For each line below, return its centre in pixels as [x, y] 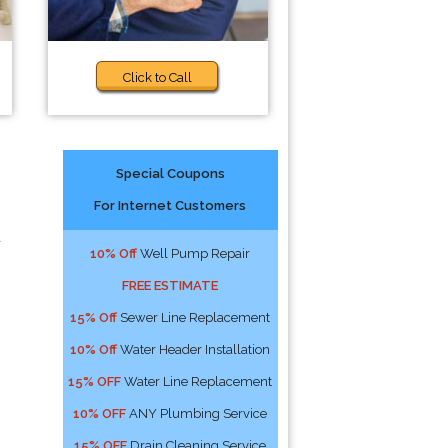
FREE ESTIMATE [170, 285]
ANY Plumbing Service [197, 413]
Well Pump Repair [194, 253]
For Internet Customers [170, 205]
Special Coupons [170, 173]
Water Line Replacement [197, 381]
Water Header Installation [194, 349]
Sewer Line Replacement [194, 317]
